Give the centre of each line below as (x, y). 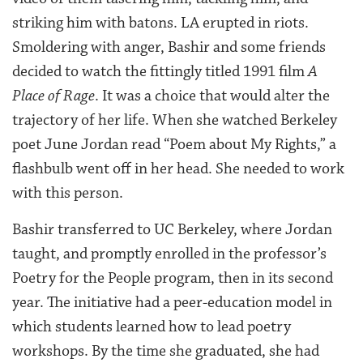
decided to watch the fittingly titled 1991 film (160, 72)
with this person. (68, 193)
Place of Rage (53, 96)
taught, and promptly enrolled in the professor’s (169, 254)
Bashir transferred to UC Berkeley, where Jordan (172, 230)
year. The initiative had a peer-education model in (172, 303)
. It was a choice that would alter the (212, 96)
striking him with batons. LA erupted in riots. (160, 23)
